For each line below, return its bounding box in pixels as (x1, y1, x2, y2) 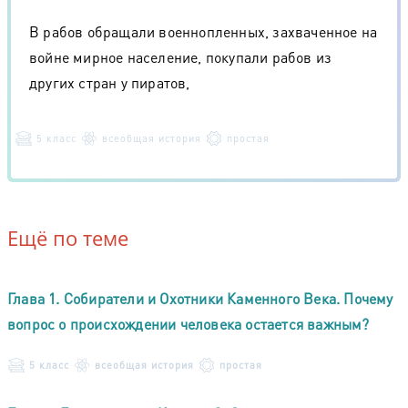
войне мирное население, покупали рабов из (29, 46, 332, 66)
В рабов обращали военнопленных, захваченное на (29, 21, 378, 41)
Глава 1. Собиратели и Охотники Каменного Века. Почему (7, 288, 393, 308)
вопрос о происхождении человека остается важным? (7, 313, 370, 333)
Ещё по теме (7, 223, 128, 251)
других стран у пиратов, (29, 72, 190, 92)
